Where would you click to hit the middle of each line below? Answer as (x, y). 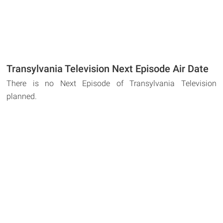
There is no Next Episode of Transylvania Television (111, 84)
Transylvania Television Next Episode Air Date (108, 69)
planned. (22, 97)
